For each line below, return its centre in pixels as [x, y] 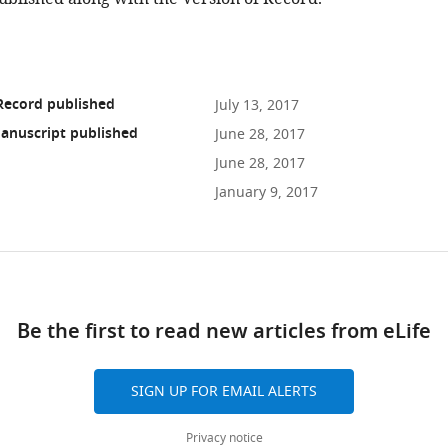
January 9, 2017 [266, 192]
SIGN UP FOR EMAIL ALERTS [224, 391]
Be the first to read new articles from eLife [224, 333]
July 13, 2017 [256, 105]
